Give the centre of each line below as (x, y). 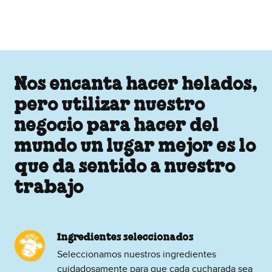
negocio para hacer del (117, 126)
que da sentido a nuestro (125, 168)
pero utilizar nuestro (110, 106)
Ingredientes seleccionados (125, 238)
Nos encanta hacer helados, (136, 85)
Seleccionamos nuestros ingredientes (137, 255)
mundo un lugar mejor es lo (135, 147)
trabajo (49, 188)
